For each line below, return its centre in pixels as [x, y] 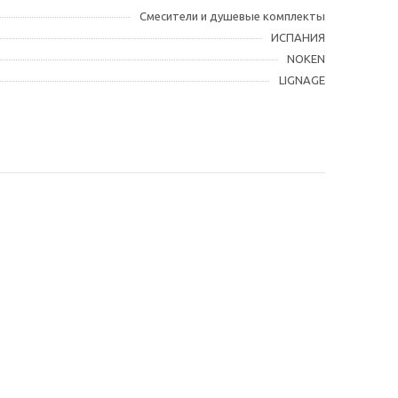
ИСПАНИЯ [298, 38]
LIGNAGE [302, 80]
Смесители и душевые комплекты [232, 16]
